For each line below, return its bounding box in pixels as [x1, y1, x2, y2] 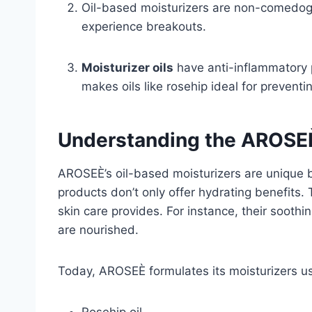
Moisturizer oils [81, 60, 173, 75]
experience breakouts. [81, 19, 206, 33]
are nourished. [58, 222, 139, 237]
